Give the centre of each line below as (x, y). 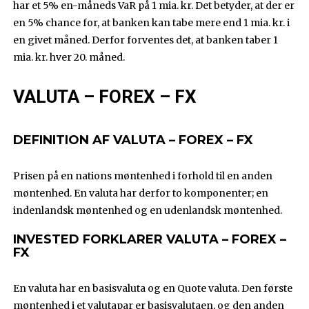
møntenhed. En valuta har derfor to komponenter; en (141, 193)
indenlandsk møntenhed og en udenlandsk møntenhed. (148, 211)
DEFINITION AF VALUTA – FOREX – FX (133, 140)
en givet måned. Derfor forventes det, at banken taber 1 (146, 40)
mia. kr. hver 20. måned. (69, 58)
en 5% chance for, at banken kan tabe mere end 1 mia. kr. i (152, 23)
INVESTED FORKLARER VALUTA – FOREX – (150, 240)
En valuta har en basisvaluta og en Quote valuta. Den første (153, 289)
